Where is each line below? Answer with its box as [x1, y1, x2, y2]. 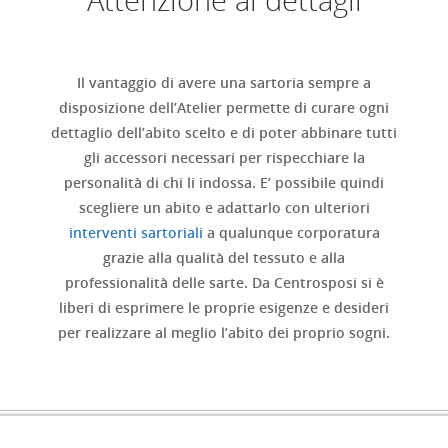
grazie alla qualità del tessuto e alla [103, 247, 345, 267]
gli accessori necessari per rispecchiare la [83, 147, 365, 167]
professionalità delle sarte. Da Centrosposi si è [64, 272, 384, 292]
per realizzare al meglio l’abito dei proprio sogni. [58, 322, 390, 342]
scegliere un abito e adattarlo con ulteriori [78, 197, 370, 217]
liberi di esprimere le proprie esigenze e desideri [59, 297, 389, 317]
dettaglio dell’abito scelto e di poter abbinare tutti [51, 122, 397, 142]
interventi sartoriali [68, 222, 203, 242]
